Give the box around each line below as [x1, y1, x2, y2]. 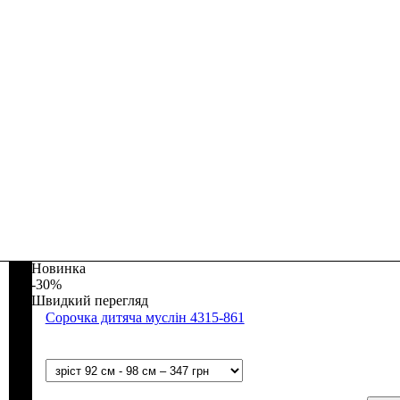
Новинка [30, 261, 86, 277]
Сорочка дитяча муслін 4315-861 [45, 310, 245, 326]
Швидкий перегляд [30, 293, 148, 309]
